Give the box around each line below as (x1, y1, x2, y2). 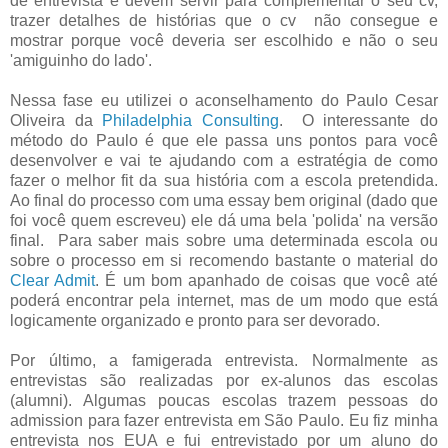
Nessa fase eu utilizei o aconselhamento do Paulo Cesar (10, 91, 438, 109)
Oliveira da (10, 111, 103, 129)
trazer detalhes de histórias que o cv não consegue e (10, 11, 438, 29)
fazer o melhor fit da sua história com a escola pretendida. (10, 171, 438, 189)
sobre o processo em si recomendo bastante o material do (10, 251, 438, 269)
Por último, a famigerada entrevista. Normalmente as (10, 351, 438, 369)
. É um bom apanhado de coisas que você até (95, 271, 439, 289)
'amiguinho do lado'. (10, 51, 152, 69)
